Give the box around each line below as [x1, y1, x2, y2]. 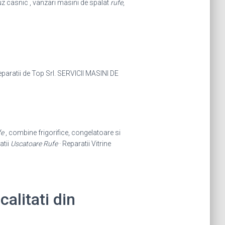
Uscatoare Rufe [10, 139, 58, 148]
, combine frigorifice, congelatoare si [4, 128, 121, 137]
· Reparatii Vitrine [57, 139, 111, 148]
